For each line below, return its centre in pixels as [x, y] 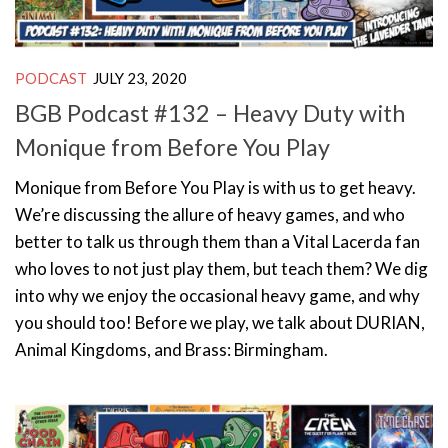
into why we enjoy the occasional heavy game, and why [217, 295]
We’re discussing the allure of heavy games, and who [210, 214]
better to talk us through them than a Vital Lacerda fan [217, 241]
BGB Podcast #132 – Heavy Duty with [210, 112]
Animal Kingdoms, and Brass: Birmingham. [171, 349]
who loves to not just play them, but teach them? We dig [221, 268]
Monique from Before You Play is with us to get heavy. [215, 187]
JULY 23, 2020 [140, 78]
